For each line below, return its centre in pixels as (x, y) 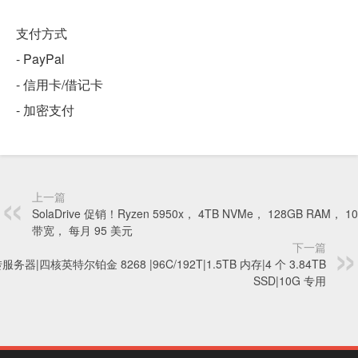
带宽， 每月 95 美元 (82, 231)
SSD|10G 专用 (290, 281)
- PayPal (40, 59)
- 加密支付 (45, 110)
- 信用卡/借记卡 (60, 85)
